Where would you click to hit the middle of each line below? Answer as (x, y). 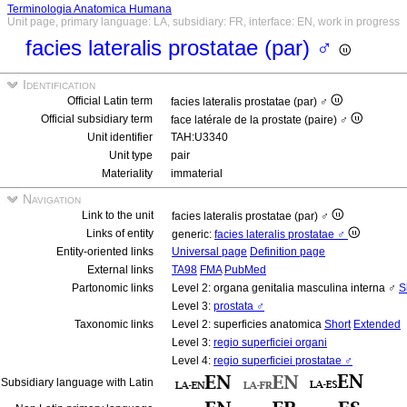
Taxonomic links (114, 324)
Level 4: (193, 361)
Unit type (131, 155)
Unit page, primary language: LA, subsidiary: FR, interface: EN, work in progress (203, 22)
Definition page (288, 252)
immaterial (197, 174)
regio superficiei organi (270, 342)
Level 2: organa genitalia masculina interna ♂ (285, 288)
